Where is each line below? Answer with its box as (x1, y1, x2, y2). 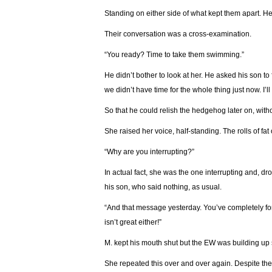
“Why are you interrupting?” (104, 148, 194, 156)
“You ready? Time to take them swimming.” (104, 50, 244, 59)
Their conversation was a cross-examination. (104, 30, 251, 38)
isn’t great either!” (104, 218, 161, 226)
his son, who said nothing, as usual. (104, 183, 222, 191)
